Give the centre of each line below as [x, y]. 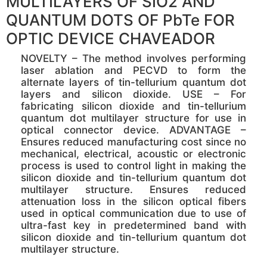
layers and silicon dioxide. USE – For [133, 94]
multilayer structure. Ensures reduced [133, 190]
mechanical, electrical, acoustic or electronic [133, 154]
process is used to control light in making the [133, 166]
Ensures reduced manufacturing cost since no [133, 142]
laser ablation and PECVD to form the [133, 71]
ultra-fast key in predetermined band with [133, 226]
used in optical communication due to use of [133, 214]
